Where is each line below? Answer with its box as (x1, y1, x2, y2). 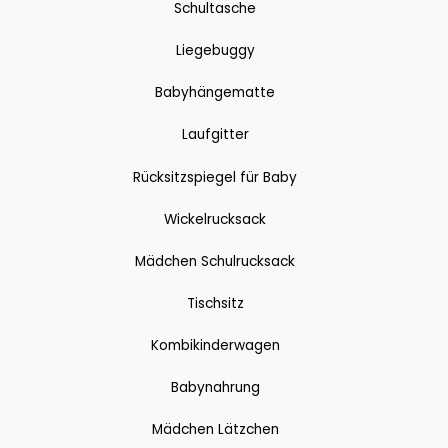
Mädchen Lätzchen (151, 420, 279, 440)
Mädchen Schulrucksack (135, 251, 296, 271)
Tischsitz (186, 293, 244, 313)
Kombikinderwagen (150, 335, 280, 355)
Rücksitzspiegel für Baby (133, 167, 298, 187)
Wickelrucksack (164, 209, 267, 229)
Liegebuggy (175, 41, 255, 61)
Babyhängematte (155, 83, 276, 103)
